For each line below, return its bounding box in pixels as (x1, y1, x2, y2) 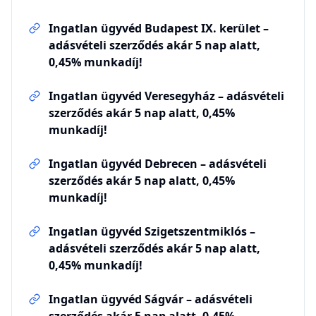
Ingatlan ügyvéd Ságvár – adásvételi (49, 291, 253, 307)
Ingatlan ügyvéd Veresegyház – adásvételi (49, 88, 284, 104)
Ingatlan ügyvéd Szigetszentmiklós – (49, 224, 255, 239)
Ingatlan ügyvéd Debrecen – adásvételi (49, 156, 267, 171)
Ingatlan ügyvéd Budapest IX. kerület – (49, 20, 269, 36)
